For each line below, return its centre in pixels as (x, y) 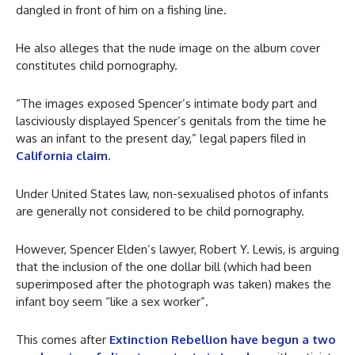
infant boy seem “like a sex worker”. (112, 302)
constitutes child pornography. (97, 66)
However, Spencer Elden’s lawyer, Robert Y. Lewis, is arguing (177, 250)
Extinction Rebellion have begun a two (223, 340)
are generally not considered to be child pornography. (160, 212)
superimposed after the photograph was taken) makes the (174, 284)
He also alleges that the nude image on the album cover (168, 48)
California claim (62, 156)
